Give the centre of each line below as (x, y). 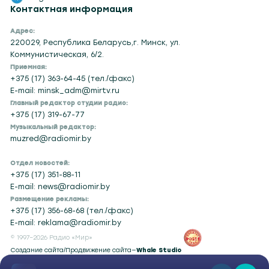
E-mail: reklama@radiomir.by (66, 222)
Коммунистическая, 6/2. (57, 54)
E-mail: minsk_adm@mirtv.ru (65, 90)
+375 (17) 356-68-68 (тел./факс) (72, 210)
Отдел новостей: (40, 163)
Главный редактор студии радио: (69, 103)
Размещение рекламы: (50, 199)
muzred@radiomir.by (51, 138)
